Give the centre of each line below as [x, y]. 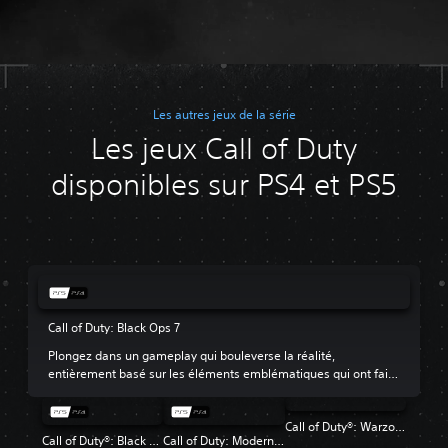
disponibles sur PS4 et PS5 [224, 184]
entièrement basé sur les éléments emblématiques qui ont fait [220, 373]
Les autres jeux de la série [224, 114]
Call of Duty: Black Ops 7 [114, 327]
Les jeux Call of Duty [224, 148]
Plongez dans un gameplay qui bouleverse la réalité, [191, 355]
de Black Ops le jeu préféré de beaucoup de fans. [182, 391]
